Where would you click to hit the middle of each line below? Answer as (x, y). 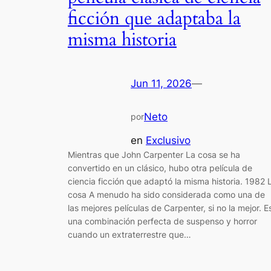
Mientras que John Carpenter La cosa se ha (154, 154)
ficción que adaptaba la (154, 18)
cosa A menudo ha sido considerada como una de (166, 194)
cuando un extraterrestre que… (129, 234)
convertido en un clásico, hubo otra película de (160, 168)
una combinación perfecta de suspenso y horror (162, 221)
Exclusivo (168, 140)
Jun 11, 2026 (161, 84)
